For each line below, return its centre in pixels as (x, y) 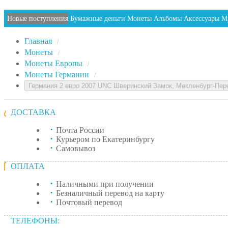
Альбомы (168, 19)
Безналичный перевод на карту (110, 193)
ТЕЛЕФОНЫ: (35, 221)
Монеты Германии (57, 75)
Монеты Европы (53, 63)
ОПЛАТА (28, 166)
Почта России (80, 130)
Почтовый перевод (89, 202)
